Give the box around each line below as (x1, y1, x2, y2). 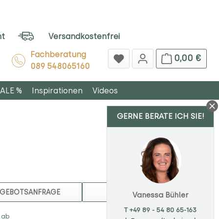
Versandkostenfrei (48, 31, 120, 41)
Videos (92, 86, 118, 95)
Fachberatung (30, 49, 90, 59)
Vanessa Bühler (132, 191, 188, 200)
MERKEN (139, 187, 167, 195)
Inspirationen (32, 86, 83, 95)
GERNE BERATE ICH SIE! (116, 112, 204, 121)
